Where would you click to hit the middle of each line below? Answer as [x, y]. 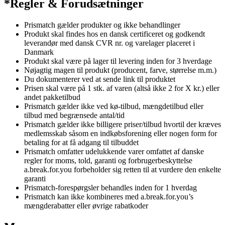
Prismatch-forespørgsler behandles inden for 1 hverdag [110, 187]
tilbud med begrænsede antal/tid [74, 115]
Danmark [39, 52]
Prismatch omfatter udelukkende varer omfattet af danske [114, 151]
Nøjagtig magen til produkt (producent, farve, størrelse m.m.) [120, 70]
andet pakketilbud [52, 97]
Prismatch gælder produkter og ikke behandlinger [102, 25]
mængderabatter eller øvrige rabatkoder [86, 205]
